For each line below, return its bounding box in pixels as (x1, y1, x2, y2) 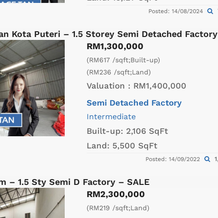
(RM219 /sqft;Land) (87, 204, 149, 212)
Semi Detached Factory (87, 98, 182, 108)
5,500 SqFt (112, 141, 157, 151)
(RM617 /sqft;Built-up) (87, 56, 160, 64)
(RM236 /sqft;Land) (87, 68, 151, 76)
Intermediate (87, 112, 136, 122)
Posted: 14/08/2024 (148, 8, 205, 15)
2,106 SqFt (126, 126, 168, 136)
